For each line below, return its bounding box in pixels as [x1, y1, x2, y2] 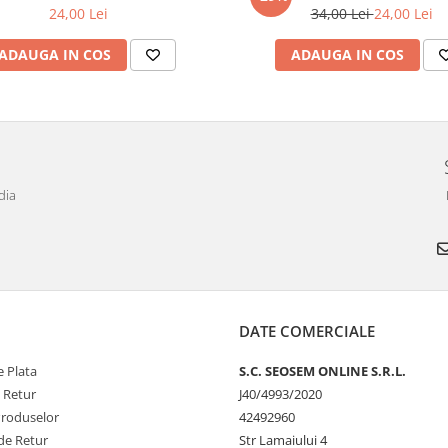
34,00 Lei [310, 4, 374, 23]
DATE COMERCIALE [239, 321, 375, 341]
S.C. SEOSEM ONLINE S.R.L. [239, 362, 406, 380]
